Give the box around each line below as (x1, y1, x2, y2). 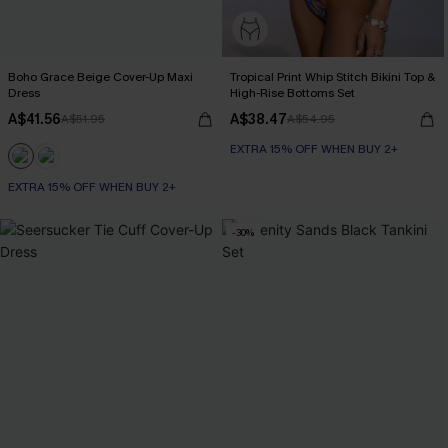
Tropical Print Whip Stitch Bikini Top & (230, 69, 435, 85)
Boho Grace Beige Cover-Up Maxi (8, 69, 193, 85)
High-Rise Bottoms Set (230, 85, 355, 101)
